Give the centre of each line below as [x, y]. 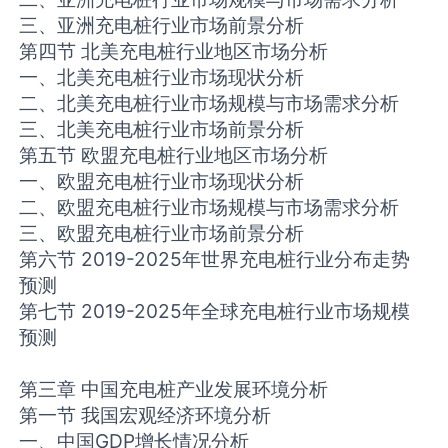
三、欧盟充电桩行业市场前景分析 [162, 233]
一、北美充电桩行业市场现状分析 [162, 77]
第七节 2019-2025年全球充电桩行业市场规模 [215, 311]
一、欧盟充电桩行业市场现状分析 [162, 181]
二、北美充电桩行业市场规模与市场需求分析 [209, 103]
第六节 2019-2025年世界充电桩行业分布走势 [215, 259]
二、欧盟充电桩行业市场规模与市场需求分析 [209, 207]
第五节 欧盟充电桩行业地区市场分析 [174, 155]
